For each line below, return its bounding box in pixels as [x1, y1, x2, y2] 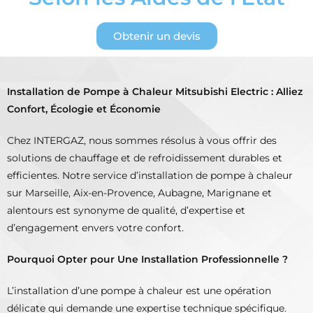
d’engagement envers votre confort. [7, 221, 184, 235]
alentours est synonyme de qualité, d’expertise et [7, 204, 245, 217]
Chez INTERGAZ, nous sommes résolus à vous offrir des [7, 134, 277, 147]
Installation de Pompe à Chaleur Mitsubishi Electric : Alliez [7, 85, 303, 99]
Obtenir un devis [112, 29, 201, 43]
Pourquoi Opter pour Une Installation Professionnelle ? [7, 253, 288, 266]
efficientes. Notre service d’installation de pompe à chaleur [7, 169, 293, 182]
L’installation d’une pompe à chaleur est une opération [7, 284, 271, 298]
